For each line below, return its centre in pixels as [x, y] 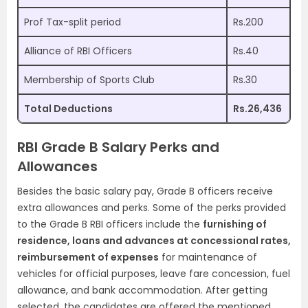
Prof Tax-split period [73, 22]
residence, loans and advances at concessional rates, [154, 241]
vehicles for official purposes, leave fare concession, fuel [154, 274]
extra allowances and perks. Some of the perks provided [152, 208]
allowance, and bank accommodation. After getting [142, 290]
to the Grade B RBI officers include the [110, 224]
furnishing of [235, 224]
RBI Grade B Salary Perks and [118, 147]
